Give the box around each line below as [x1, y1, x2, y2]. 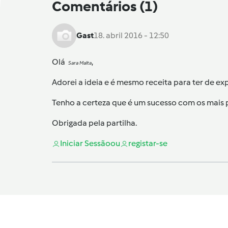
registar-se [128, 138, 167, 149]
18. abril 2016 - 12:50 [94, 31, 169, 41]
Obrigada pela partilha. [52, 118, 137, 128]
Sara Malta [68, 60, 92, 67]
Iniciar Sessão [60, 138, 110, 149]
